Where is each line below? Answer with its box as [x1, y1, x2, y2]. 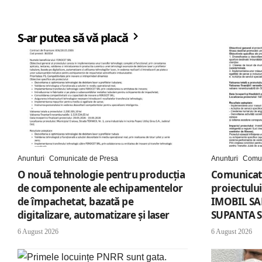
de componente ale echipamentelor [18, 181, 183, 195]
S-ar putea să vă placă [18, 30, 130, 46]
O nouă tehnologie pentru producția [18, 167, 185, 181]
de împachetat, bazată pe [18, 194, 134, 208]
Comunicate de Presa [49, 154, 118, 163]
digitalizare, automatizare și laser [18, 208, 170, 222]
